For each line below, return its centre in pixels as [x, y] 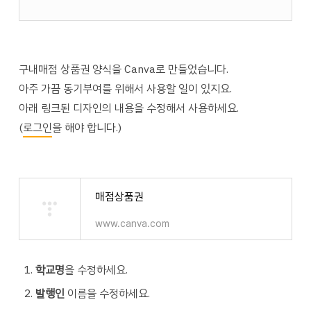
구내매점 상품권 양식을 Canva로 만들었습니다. [123, 69]
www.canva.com [132, 223]
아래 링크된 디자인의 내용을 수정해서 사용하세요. [128, 108]
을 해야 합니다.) [86, 127]
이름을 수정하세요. [107, 293]
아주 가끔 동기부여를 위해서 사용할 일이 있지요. [125, 89]
